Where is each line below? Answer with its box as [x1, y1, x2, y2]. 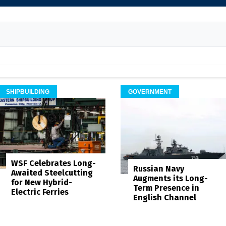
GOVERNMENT [128, 88, 172, 95]
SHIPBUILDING [6, 88, 49, 95]
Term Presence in [133, 183, 199, 193]
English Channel [133, 193, 196, 203]
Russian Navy [133, 164, 184, 174]
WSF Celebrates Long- [11, 158, 96, 168]
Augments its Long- [133, 174, 208, 184]
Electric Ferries [11, 187, 69, 197]
